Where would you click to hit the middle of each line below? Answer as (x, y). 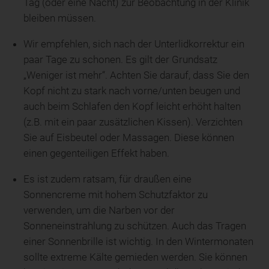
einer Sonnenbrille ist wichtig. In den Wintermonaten (139, 241)
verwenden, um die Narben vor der (99, 210)
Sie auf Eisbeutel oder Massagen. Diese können (129, 138)
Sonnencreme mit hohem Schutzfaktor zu (116, 195)
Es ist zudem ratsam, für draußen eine (108, 179)
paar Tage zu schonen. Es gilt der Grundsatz (121, 59)
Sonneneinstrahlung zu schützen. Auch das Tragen (135, 226)
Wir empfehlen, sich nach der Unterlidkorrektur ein (134, 44)
